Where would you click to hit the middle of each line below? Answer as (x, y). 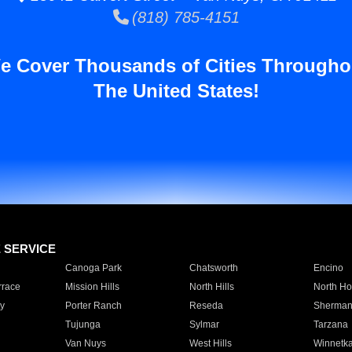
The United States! (176, 91)
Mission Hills (92, 287)
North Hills (211, 287)
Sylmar (204, 324)
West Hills (210, 343)
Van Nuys (85, 343)
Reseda (206, 306)
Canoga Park (93, 268)
